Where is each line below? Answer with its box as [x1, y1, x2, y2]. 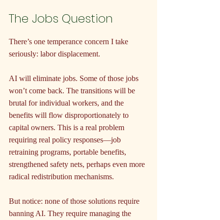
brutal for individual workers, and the [9, 99, 126, 108]
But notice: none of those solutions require [9, 197, 141, 206]
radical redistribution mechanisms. [9, 172, 114, 181]
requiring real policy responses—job [9, 136, 123, 144]
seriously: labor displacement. [9, 50, 100, 58]
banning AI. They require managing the [9, 209, 133, 218]
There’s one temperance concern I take [9, 37, 130, 46]
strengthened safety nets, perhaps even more [9, 160, 147, 169]
